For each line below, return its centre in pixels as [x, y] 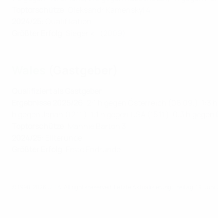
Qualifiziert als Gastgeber [57, 91]
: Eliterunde [62, 138]
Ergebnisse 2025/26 [47, 103]
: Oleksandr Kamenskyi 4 [107, 10]
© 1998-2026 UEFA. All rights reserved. [63, 187]
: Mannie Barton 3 [95, 126]
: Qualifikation [66, 22]
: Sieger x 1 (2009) [94, 33]
